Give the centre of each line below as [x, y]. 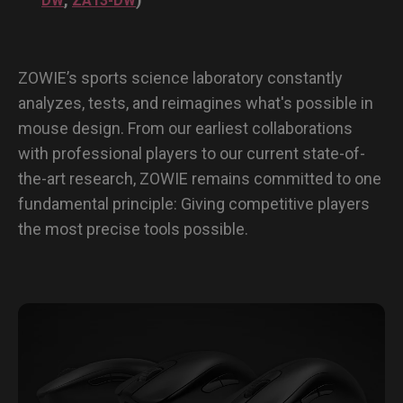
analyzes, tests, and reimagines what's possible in [196, 103]
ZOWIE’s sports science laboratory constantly [180, 77]
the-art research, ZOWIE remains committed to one [200, 178]
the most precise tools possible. [133, 228]
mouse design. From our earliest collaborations [185, 128]
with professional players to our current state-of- [192, 153]
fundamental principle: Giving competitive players [194, 203]
